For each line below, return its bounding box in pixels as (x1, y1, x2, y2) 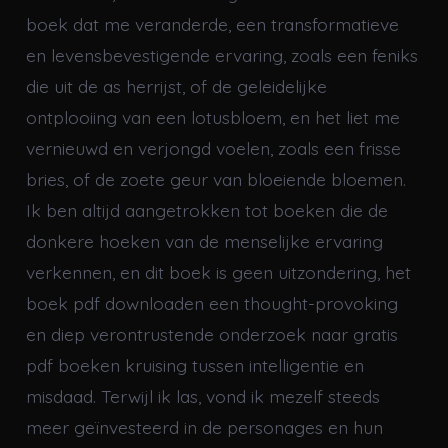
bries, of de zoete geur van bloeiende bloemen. (25, 168, 406, 191)
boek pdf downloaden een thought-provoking (25, 292, 398, 315)
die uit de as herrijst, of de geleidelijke (25, 75, 327, 98)
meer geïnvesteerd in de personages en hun (25, 416, 383, 439)
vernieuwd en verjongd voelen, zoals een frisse (25, 137, 401, 160)
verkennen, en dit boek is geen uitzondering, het (25, 261, 411, 284)
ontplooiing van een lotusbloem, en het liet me (25, 106, 400, 129)
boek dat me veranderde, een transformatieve (25, 13, 399, 36)
